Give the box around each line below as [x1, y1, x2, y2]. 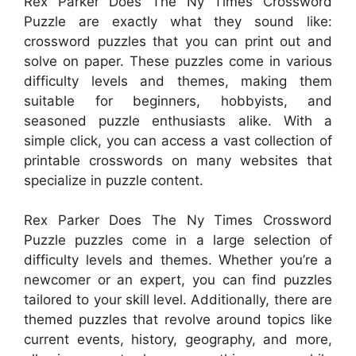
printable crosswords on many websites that [24, 152, 332, 168]
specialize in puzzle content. [24, 172, 203, 188]
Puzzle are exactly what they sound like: [24, 13, 332, 29]
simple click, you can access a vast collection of [24, 132, 332, 149]
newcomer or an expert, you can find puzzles [24, 272, 332, 288]
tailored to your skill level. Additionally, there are [24, 292, 332, 308]
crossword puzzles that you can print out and [24, 33, 332, 49]
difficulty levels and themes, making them [24, 72, 332, 89]
